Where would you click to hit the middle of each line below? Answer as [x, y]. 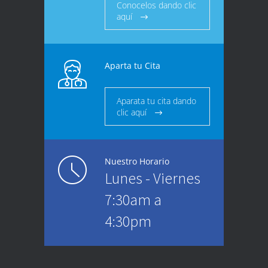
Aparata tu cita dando [156, 101]
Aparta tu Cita [133, 66]
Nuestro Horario [137, 162]
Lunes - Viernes [153, 178]
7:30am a [133, 200]
